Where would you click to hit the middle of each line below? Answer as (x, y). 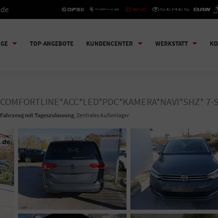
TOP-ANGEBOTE (52, 43)
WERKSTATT (171, 43)
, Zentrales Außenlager (101, 115)
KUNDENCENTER (109, 43)
